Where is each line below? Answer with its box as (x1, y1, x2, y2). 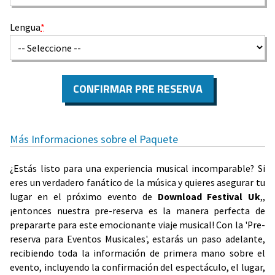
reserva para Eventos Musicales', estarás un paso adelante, (10, 233, 265, 246)
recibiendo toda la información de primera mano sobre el (10, 247, 265, 260)
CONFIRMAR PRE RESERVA (72, 80, 203, 98)
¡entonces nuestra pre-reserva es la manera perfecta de (10, 205, 265, 217)
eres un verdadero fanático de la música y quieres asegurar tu (10, 177, 265, 189)
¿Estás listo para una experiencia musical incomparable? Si (10, 163, 265, 175)
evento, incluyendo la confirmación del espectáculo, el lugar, (10, 261, 265, 274)
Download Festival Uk (157, 191, 260, 203)
